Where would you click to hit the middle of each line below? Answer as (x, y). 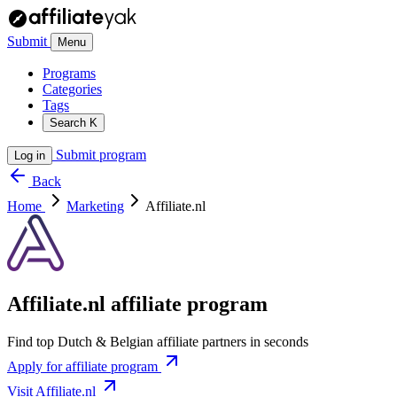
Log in (30, 156)
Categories (72, 89)
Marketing (95, 206)
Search (70, 123)
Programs (69, 73)
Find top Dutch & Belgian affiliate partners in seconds (158, 341)
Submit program (99, 155)
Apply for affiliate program (84, 366)
